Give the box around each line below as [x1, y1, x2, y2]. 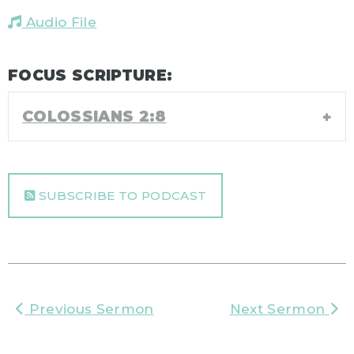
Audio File [21, 14, 97, 31]
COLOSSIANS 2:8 [22, 107, 167, 126]
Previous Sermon [24, 301, 154, 318]
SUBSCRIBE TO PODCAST [35, 188, 207, 204]
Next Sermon [229, 301, 330, 318]
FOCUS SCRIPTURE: [8, 66, 173, 85]
